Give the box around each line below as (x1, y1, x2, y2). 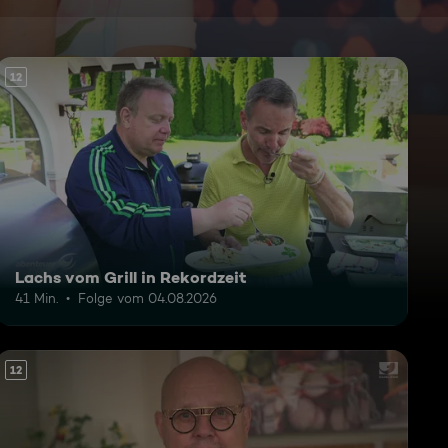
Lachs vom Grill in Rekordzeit (14, 266, 247, 287)
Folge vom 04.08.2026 (77, 289, 217, 306)
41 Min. (14, 289, 58, 306)
